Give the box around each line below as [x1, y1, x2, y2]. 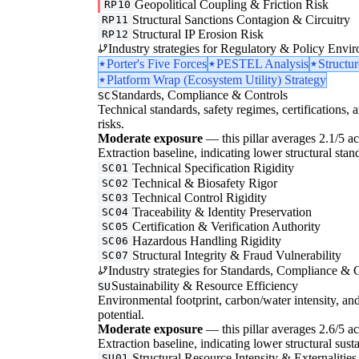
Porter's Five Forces [107, 56, 207, 71]
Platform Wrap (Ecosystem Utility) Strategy [107, 72, 326, 87]
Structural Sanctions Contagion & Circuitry [132, 12, 351, 26]
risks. [98, 116, 124, 131]
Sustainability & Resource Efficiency [111, 278, 298, 292]
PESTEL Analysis [216, 56, 309, 71]
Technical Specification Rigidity [132, 160, 295, 175]
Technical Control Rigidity [132, 190, 268, 204]
